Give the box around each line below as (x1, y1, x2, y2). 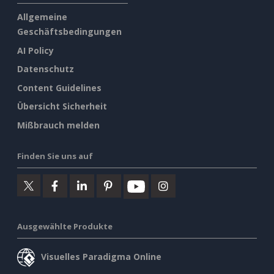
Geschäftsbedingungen (17, 26, 122, 38)
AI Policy (17, 44, 54, 56)
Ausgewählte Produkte (17, 220, 113, 232)
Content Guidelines (17, 81, 102, 94)
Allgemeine (17, 11, 67, 23)
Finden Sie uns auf (17, 150, 93, 161)
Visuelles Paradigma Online (41, 250, 161, 262)
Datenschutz (17, 63, 74, 75)
